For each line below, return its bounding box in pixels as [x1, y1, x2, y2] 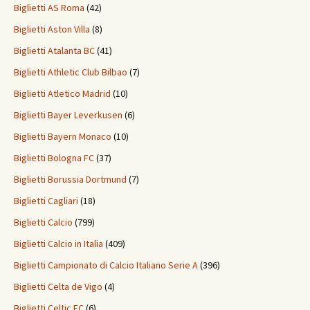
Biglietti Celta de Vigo [14, 280, 102, 293]
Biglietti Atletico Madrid [14, 87, 111, 100]
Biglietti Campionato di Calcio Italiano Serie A [14, 259, 198, 272]
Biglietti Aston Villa [14, 23, 90, 36]
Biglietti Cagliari [14, 194, 78, 208]
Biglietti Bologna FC [14, 152, 94, 165]
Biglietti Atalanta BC [14, 44, 95, 57]
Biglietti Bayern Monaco [14, 130, 111, 143]
